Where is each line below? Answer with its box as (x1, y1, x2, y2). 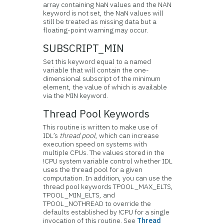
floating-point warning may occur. (43, 25, 148, 34)
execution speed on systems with (43, 139, 147, 148)
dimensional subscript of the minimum (43, 74, 161, 83)
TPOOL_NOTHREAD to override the (43, 199, 151, 208)
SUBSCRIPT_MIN (43, 41, 124, 55)
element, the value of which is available (43, 82, 167, 91)
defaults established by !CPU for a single (43, 207, 170, 216)
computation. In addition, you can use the (43, 173, 172, 182)
